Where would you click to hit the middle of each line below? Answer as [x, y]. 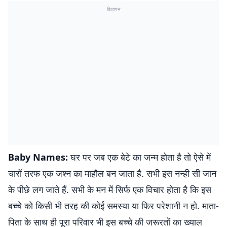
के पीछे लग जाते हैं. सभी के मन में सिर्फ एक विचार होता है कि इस [110, 190]
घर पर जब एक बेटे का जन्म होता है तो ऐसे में [139, 157]
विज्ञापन [113, 9]
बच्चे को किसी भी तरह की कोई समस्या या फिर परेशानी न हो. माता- [113, 206]
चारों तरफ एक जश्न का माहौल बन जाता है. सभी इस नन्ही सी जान [112, 173]
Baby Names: [38, 157]
